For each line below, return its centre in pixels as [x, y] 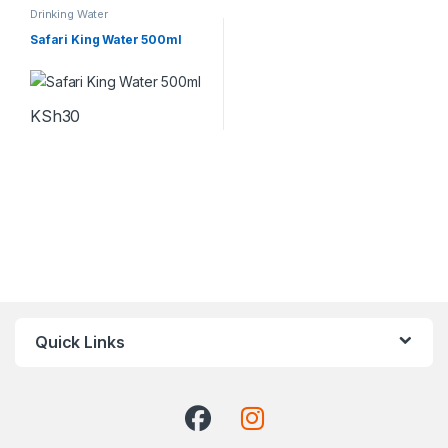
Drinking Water [69, 14]
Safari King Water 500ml [105, 39]
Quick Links [80, 342]
